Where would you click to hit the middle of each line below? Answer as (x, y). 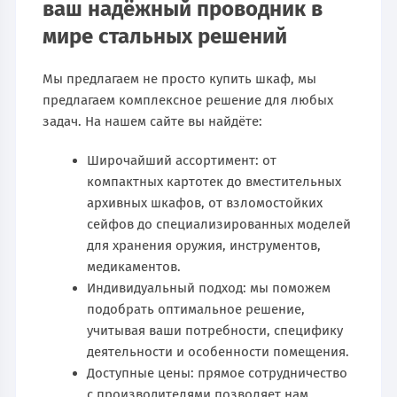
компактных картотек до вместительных (214, 181)
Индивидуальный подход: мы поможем (209, 288)
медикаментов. (134, 266)
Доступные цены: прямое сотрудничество (218, 373)
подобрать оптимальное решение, (196, 309)
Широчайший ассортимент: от (182, 160)
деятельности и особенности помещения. (218, 351)
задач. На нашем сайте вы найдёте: (153, 121)
